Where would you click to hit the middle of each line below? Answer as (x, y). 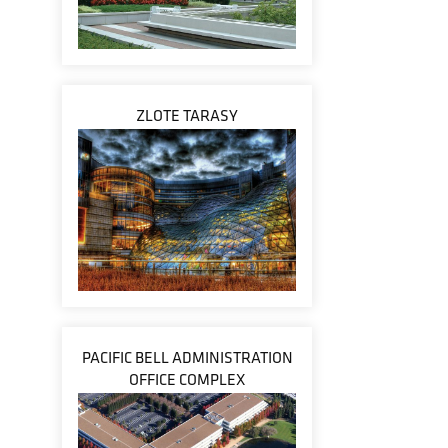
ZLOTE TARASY (187, 115)
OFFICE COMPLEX (187, 379)
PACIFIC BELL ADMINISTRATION (187, 357)
